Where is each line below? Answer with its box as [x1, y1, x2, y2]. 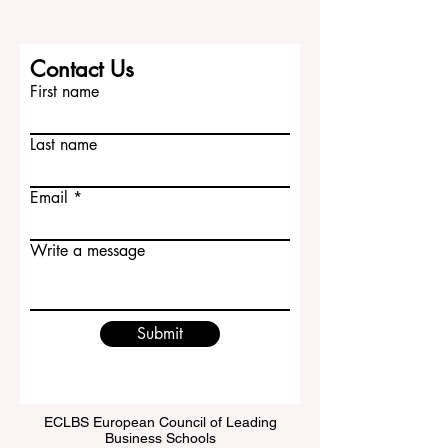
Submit [137, 363, 183, 384]
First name [30, 121, 99, 142]
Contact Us [30, 95, 134, 123]
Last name [30, 174, 97, 195]
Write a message [30, 280, 145, 301]
